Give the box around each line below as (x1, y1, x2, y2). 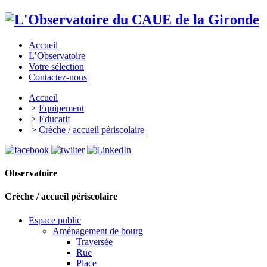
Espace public (29, 215, 81, 225)
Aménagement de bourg (52, 225, 143, 236)
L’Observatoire (29, 50, 85, 61)
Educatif (39, 113, 70, 124)
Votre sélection (29, 61, 84, 72)
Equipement (39, 103, 84, 113)
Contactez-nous (29, 72, 87, 82)
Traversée (76, 236, 113, 247)
